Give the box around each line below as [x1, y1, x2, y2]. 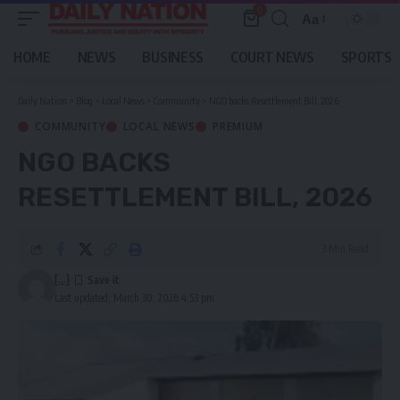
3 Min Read [321, 242, 369, 255]
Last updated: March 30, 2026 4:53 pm [54, 291, 214, 304]
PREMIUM [212, 119, 263, 134]
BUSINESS [142, 48, 204, 66]
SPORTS [340, 48, 392, 66]
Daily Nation [18, 95, 67, 106]
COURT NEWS [229, 48, 314, 66]
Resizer [301, 43, 347, 59]
